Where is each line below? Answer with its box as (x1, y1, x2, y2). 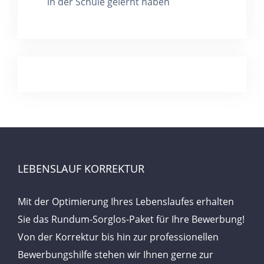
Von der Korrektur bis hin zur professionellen (18, 230, 219, 243)
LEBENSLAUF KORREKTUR (18, 161, 144, 176)
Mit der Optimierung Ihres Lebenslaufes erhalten (18, 195, 234, 208)
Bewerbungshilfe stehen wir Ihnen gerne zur (18, 248, 213, 261)
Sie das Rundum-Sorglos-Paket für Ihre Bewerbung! (18, 213, 245, 226)
